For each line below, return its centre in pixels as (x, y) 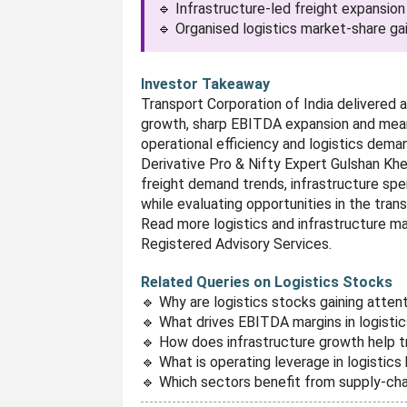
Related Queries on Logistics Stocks (267, 282)
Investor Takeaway (206, 84)
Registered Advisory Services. (237, 244)
